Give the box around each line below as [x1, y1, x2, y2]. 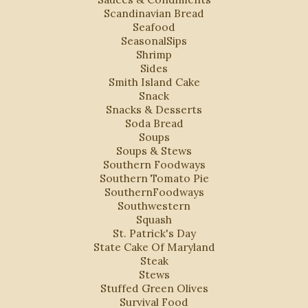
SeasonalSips [121, 34, 187, 48]
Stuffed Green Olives [100, 281, 208, 296]
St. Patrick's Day [112, 226, 196, 241]
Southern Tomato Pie [99, 171, 209, 186]
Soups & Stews [116, 144, 192, 158]
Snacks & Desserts [106, 102, 202, 117]
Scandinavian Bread [104, 6, 204, 21]
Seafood [133, 20, 175, 34]
